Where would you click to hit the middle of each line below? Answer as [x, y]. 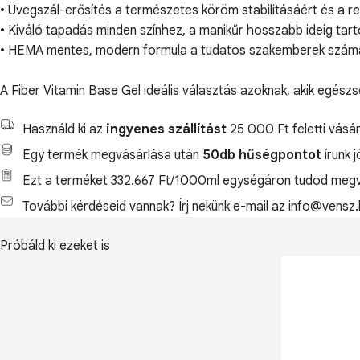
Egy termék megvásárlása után [112, 155]
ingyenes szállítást [166, 129]
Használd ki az [64, 129]
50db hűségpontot [262, 155]
